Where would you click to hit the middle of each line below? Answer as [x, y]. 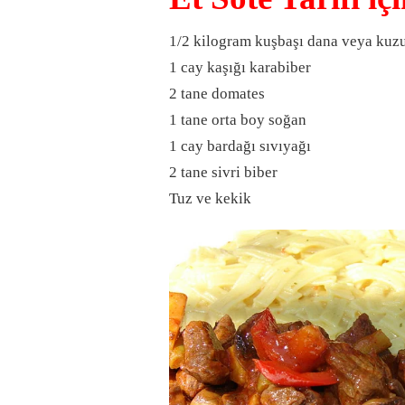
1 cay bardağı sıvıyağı [240, 146]
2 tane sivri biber [223, 172]
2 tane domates [217, 93]
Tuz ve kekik [210, 198]
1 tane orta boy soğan [238, 119]
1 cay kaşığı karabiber [240, 67]
